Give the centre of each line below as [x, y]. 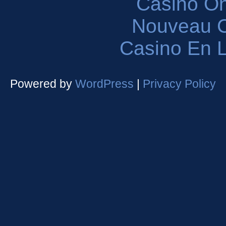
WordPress [104, 84]
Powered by [43, 84]
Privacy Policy [179, 84]
